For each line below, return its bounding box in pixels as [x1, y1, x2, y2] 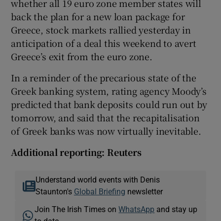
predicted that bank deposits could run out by [11, 97, 207, 110]
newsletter [125, 187, 163, 195]
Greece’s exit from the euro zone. [11, 49, 152, 63]
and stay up [154, 205, 198, 213]
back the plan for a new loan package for [11, 9, 185, 23]
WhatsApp [118, 205, 155, 213]
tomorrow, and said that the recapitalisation [11, 110, 200, 124]
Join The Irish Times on [35, 205, 119, 213]
